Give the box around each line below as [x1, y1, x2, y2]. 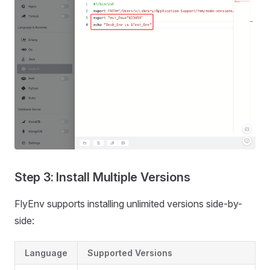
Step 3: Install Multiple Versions [14, 170, 190, 185]
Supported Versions [87, 248, 172, 259]
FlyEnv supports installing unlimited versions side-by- [14, 198, 242, 210]
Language [25, 248, 67, 259]
